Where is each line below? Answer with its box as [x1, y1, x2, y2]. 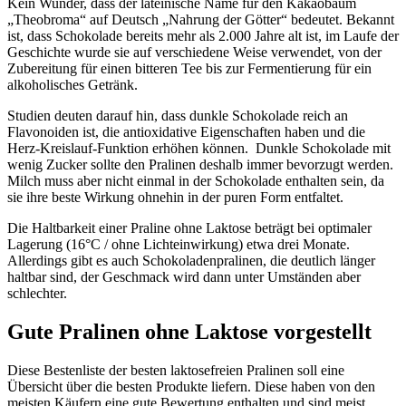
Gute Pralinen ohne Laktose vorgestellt [7, 319, 372, 343]
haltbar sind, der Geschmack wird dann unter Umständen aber [7, 269, 361, 285]
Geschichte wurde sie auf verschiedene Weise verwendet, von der [7, 44, 382, 61]
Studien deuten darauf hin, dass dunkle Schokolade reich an [7, 108, 348, 124]
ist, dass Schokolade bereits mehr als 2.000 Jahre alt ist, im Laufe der [7, 28, 399, 44]
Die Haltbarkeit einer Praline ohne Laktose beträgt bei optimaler [7, 220, 372, 237]
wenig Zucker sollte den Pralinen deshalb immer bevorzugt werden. [7, 157, 393, 173]
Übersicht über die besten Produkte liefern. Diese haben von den [7, 378, 375, 394]
